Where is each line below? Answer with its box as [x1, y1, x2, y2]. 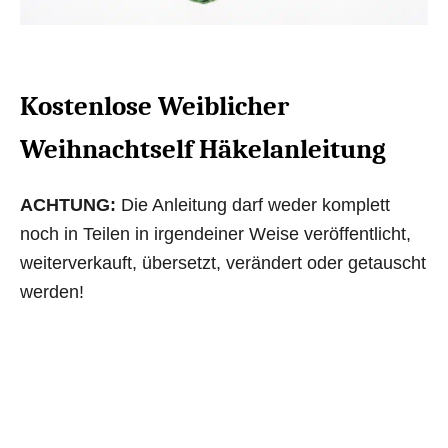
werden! [20, 281, 84, 302]
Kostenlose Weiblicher [20, 90, 289, 122]
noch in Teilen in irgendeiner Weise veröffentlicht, [20, 223, 411, 244]
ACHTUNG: [20, 194, 116, 215]
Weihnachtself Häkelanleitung [20, 133, 386, 165]
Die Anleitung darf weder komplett [116, 194, 390, 215]
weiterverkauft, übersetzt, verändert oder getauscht [20, 252, 426, 273]
